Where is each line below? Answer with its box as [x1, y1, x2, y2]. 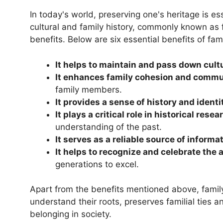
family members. [55, 84, 122, 95]
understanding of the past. [55, 121, 162, 132]
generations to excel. [55, 159, 139, 169]
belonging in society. [30, 209, 111, 220]
